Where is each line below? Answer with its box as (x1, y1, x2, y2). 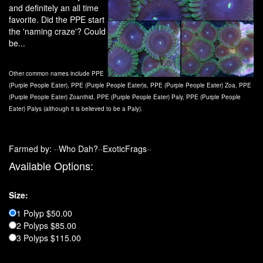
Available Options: (9, 158, 93, 173)
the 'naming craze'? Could (9, 25, 106, 37)
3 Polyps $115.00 (16, 232, 81, 244)
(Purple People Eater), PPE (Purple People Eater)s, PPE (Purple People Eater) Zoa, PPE (9, 81, 251, 89)
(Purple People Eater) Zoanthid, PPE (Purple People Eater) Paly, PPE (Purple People (9, 93, 241, 101)
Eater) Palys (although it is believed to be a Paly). (9, 104, 143, 113)
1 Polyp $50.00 (16, 207, 72, 219)
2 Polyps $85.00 (16, 220, 76, 231)
